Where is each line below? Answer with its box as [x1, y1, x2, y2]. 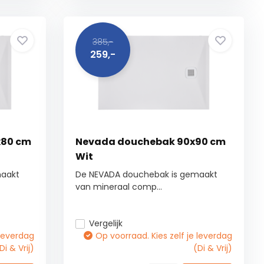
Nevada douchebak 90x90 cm [75, 135, 226, 148]
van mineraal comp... [75, 181, 163, 193]
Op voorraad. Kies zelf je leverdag [95, 230, 233, 242]
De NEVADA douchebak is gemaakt [75, 169, 218, 180]
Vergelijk [89, 217, 123, 229]
